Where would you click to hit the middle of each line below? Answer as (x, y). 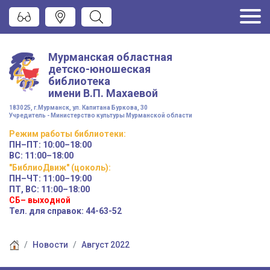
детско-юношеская (99, 69)
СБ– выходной (40, 200)
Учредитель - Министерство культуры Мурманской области (101, 115)
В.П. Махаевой (121, 93)
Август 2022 (105, 245)
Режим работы (41, 133)
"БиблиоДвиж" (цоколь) (59, 167)
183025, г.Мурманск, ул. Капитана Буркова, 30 (78, 107)
